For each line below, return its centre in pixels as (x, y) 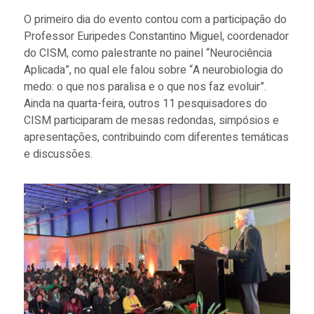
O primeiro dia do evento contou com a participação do (155, 20)
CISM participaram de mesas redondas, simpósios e (151, 121)
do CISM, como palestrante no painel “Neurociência (148, 54)
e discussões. (58, 155)
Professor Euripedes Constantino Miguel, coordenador (156, 37)
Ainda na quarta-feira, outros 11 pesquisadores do (145, 104)
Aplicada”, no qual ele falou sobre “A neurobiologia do (153, 70)
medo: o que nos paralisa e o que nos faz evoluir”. (145, 87)
